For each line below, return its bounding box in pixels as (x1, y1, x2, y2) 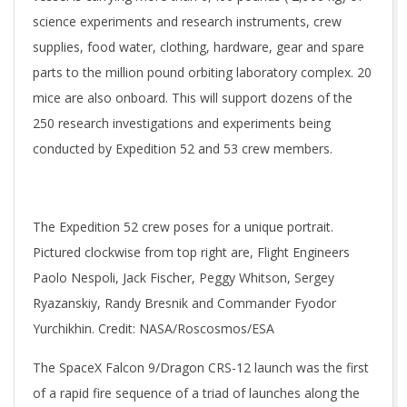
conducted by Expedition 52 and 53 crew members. (33, 140, 333, 157)
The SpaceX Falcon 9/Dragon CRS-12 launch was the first (33, 359, 369, 376)
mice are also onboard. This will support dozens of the (33, 89, 352, 106)
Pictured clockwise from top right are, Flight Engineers (33, 243, 350, 261)
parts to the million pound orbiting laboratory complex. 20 (33, 64, 372, 81)
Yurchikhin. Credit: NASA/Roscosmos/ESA (33, 320, 274, 337)
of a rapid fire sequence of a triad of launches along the (33, 384, 360, 402)
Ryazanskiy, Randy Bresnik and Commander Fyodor (33, 294, 336, 312)
